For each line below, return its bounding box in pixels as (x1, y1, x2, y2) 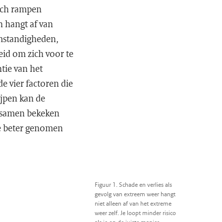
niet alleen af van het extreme (95, 199, 171, 208)
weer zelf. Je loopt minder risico (95, 209, 176, 217)
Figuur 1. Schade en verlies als (95, 180, 172, 189)
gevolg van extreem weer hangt (95, 190, 175, 198)
